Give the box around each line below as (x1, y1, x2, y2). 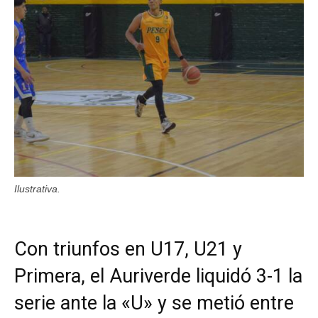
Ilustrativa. (14, 182, 60, 194)
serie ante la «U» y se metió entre (14, 291, 294, 314)
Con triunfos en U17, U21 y (14, 237, 242, 261)
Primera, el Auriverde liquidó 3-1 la (14, 264, 302, 287)
